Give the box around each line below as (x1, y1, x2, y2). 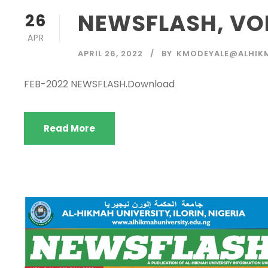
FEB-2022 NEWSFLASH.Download (24, 77, 175, 91)
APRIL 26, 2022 (78, 47, 143, 59)
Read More (44, 121, 95, 135)
